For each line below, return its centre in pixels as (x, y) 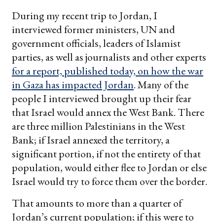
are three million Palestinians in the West (98, 126)
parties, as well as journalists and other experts (109, 57)
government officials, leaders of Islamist (96, 43)
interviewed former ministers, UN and (93, 30)
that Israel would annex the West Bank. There (108, 112)
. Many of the (161, 85)
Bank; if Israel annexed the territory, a (91, 140)
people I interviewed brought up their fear (102, 99)
